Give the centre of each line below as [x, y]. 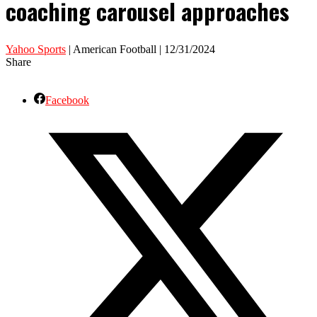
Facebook [67, 100]
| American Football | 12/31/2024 [140, 49]
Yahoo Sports [36, 49]
